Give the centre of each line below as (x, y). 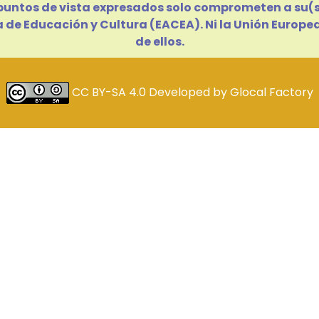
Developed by (189, 92)
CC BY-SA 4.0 (110, 92)
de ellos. (159, 41)
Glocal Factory (271, 92)
